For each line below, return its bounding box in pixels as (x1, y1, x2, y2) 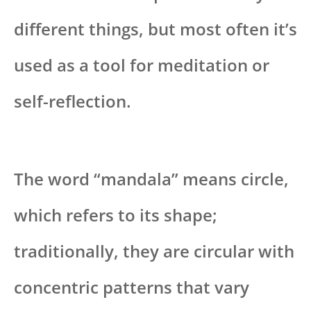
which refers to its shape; (14, 203, 217, 227)
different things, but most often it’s (14, 17, 297, 41)
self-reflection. (14, 90, 131, 113)
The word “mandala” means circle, (14, 167, 289, 191)
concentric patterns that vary (14, 276, 249, 299)
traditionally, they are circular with (14, 239, 294, 263)
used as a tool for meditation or (14, 53, 269, 77)
